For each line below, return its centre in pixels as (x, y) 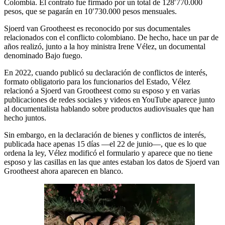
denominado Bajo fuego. (43, 55)
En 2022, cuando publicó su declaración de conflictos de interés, (106, 73)
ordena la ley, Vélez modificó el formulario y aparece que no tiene (108, 153)
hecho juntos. (25, 118)
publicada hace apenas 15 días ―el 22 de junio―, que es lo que (105, 144)
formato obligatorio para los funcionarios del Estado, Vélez (97, 82)
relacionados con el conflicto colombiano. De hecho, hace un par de (111, 37)
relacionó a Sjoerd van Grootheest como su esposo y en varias (102, 91)
